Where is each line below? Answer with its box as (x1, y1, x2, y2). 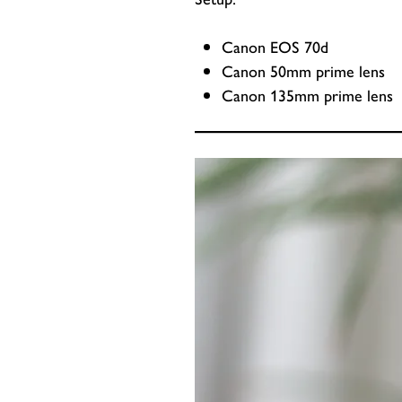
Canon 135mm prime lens (222, 83, 393, 106)
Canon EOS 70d (222, 35, 328, 57)
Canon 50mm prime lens (222, 59, 385, 82)
